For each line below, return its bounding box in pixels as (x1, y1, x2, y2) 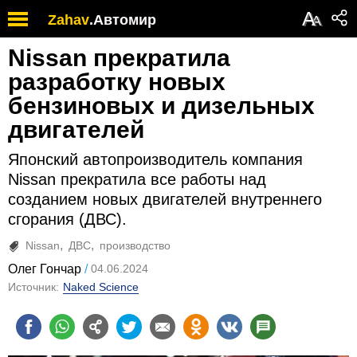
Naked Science (63, 280, 139, 293)
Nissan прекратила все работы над (8, 171, 266, 188)
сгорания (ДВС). (8, 210, 127, 228)
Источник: (8, 280, 59, 293)
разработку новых (8, 69, 226, 95)
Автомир (93, 12, 156, 28)
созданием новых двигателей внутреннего (8, 190, 322, 208)
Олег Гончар (8, 262, 81, 276)
